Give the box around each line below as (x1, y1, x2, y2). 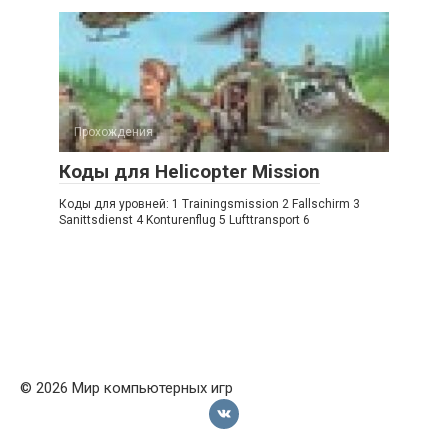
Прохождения (74, 125, 153, 139)
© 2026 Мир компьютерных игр (20, 379, 233, 397)
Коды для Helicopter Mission (59, 160, 320, 183)
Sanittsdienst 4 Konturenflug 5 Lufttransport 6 (59, 213, 310, 227)
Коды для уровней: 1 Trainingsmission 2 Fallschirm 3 (59, 197, 360, 211)
